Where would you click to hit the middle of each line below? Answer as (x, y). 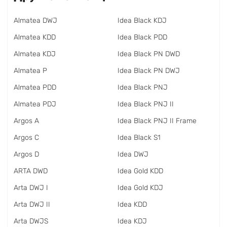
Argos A (26, 121)
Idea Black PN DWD (149, 54)
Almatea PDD (35, 87)
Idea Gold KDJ (140, 188)
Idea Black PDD (142, 37)
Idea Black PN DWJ (149, 71)
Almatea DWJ (35, 21)
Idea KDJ (132, 221)
